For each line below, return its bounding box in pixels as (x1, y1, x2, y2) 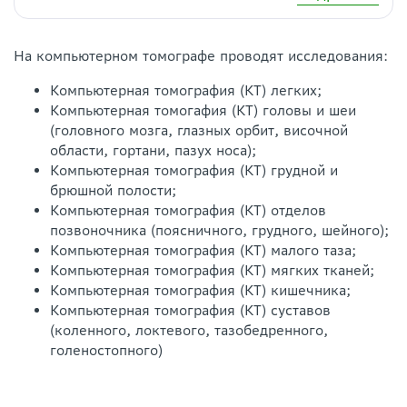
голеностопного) (50, 342, 163, 360)
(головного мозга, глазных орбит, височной (50, 122, 348, 140)
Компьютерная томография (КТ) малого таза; (50, 242, 356, 260)
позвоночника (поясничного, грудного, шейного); (50, 222, 389, 240)
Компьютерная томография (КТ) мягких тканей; (50, 262, 374, 280)
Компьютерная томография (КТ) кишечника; (50, 282, 351, 300)
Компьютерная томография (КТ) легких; (50, 82, 322, 100)
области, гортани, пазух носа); (50, 142, 256, 160)
